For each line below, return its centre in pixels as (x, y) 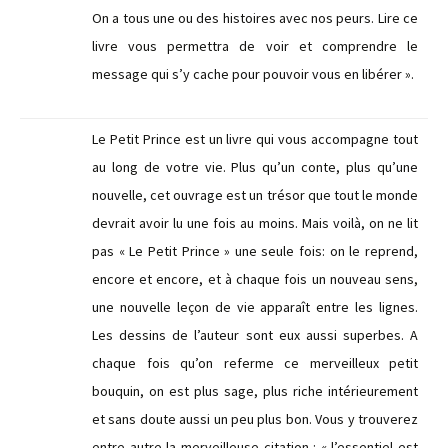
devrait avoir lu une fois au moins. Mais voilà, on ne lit (255, 223)
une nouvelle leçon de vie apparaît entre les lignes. (255, 307)
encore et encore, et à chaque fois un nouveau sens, (255, 279)
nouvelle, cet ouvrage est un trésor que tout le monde (255, 195)
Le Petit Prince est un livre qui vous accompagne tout (255, 139)
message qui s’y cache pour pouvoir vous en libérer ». (253, 74)
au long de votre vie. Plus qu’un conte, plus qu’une (255, 167)
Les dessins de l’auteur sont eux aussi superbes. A (255, 335)
